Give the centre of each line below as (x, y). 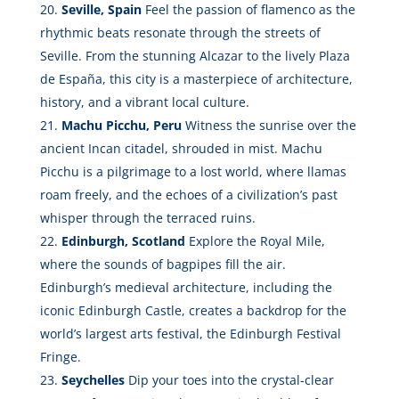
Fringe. (60, 357)
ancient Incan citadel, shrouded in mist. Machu (181, 149)
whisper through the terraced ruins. (147, 218)
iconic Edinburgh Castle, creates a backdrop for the (193, 311)
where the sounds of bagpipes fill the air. (163, 265)
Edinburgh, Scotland (123, 241)
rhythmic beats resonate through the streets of (180, 33)
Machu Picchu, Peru (121, 126)
